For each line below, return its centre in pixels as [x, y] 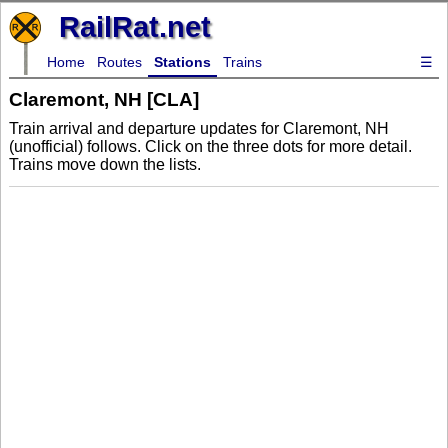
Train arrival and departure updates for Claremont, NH [199, 129]
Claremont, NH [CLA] [104, 99]
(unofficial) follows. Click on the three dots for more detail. [210, 147]
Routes [119, 62]
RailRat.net [135, 27]
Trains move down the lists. [105, 165]
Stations [182, 62]
